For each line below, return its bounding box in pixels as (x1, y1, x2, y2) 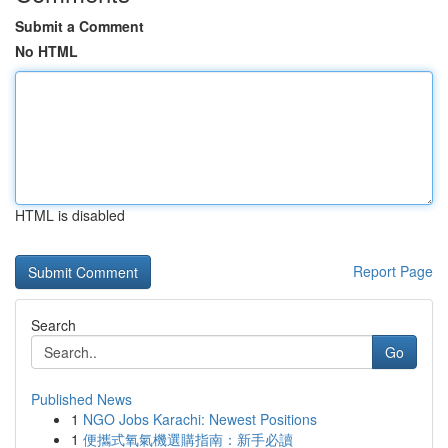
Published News (31, 389, 132, 409)
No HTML (15, 41, 78, 61)
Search (31, 315, 76, 335)
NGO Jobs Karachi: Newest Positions (83, 409, 317, 429)
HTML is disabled (15, 205, 125, 225)
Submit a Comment (15, 16, 144, 36)
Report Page (353, 261, 433, 281)
